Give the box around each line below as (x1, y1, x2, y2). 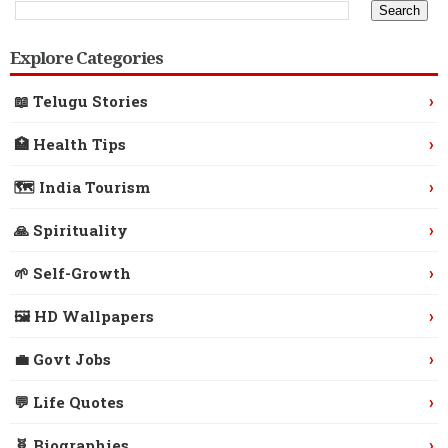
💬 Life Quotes (14, 391, 124, 412)
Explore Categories (10, 46, 163, 70)
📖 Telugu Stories (14, 90, 148, 111)
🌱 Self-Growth (14, 262, 131, 283)
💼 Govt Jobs (14, 348, 111, 369)
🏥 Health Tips (14, 133, 126, 154)
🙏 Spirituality (14, 219, 128, 240)
